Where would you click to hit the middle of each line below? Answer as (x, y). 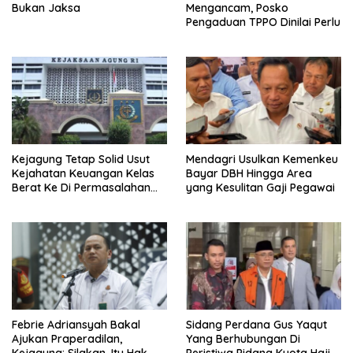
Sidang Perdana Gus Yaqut (256, 324)
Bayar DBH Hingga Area (249, 174)
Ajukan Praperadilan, (67, 338)
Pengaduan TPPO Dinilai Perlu (263, 22)
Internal (32, 202)
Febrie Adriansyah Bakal (76, 324)
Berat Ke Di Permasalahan (81, 188)
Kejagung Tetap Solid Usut (81, 160)
